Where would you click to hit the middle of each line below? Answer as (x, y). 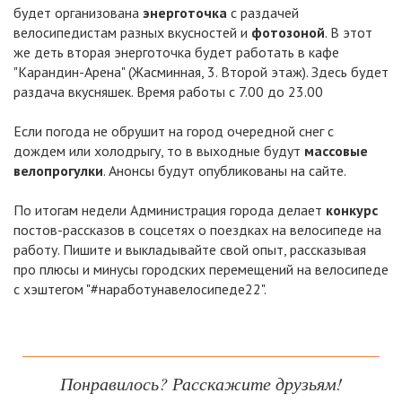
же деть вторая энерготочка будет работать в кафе (176, 52)
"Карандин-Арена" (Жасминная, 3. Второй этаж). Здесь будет (201, 71)
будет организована (78, 12)
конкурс (352, 210)
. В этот (349, 32)
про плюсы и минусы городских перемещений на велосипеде (201, 269)
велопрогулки (58, 170)
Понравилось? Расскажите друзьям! (201, 383)
